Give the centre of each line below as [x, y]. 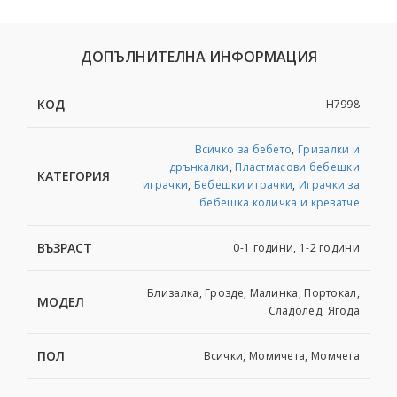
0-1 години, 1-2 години [296, 248]
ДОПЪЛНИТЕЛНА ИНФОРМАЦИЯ [198, 57]
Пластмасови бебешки [297, 167]
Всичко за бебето [243, 150]
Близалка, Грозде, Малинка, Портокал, [253, 293]
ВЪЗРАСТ [65, 248]
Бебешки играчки [243, 185]
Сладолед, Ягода [314, 311]
